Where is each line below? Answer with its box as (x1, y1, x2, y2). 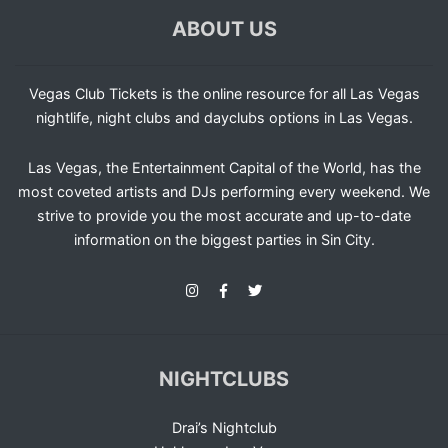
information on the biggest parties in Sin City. (73, 231, 375, 249)
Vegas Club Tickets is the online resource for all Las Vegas (28, 85, 420, 103)
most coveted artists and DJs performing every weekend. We (18, 183, 430, 201)
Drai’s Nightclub (171, 419, 277, 437)
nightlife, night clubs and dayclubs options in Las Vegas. (35, 109, 413, 127)
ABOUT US (171, 17, 277, 42)
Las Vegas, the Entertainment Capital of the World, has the (27, 159, 421, 177)
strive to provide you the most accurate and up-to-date (37, 207, 411, 225)
